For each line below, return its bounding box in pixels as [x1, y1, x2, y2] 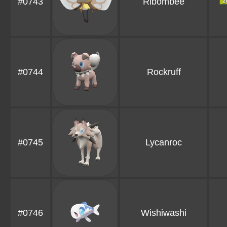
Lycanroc [145, 137, 182, 148]
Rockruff [146, 67, 181, 78]
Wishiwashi [141, 208, 186, 218]
